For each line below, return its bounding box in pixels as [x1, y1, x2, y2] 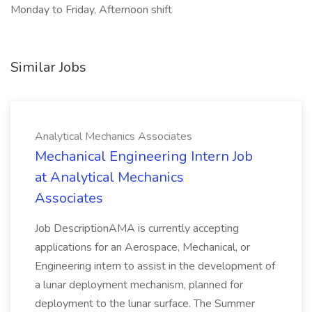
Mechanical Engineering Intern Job [35, 147, 253, 166]
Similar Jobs [10, 58, 86, 77]
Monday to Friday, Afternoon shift [10, 2, 172, 17]
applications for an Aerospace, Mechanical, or [35, 240, 250, 255]
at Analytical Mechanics [35, 168, 184, 187]
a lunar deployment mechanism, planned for [35, 277, 243, 292]
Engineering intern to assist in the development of [35, 258, 275, 274]
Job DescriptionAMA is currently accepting [35, 221, 239, 236]
